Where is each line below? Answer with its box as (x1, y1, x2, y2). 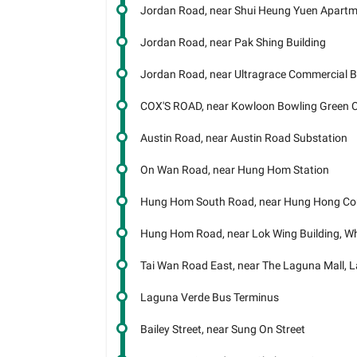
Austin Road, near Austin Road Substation (140, 131, 348, 144)
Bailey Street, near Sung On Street (140, 323, 306, 335)
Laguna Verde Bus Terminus (140, 291, 280, 304)
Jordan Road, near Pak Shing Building (140, 36, 327, 49)
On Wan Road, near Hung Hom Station (140, 163, 330, 176)
